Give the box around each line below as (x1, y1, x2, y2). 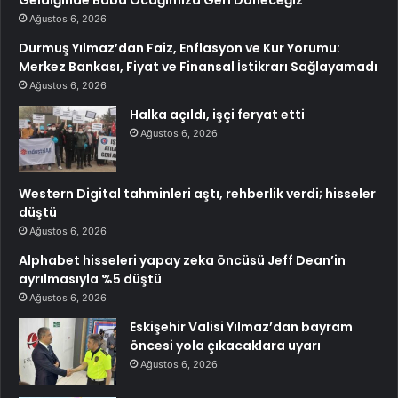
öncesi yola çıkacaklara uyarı (130, 337, 321, 355)
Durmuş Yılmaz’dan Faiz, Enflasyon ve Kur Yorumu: (19, 39, 340, 58)
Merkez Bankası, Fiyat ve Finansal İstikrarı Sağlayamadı (19, 58, 378, 76)
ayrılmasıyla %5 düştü (19, 270, 162, 289)
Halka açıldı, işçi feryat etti (130, 106, 305, 124)
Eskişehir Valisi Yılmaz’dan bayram (130, 318, 353, 337)
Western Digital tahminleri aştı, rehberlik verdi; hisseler (19, 185, 376, 203)
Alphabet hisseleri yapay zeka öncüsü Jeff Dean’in (19, 251, 346, 270)
